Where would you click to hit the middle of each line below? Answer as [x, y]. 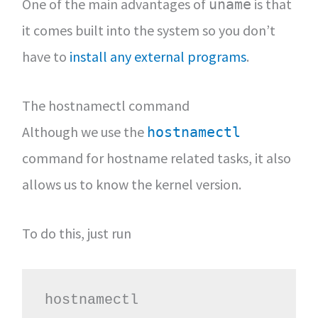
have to [45, 56]
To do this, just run [76, 233]
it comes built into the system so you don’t [148, 30]
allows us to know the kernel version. [131, 184]
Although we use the [84, 132]
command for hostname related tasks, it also [156, 158]
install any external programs [158, 56]
